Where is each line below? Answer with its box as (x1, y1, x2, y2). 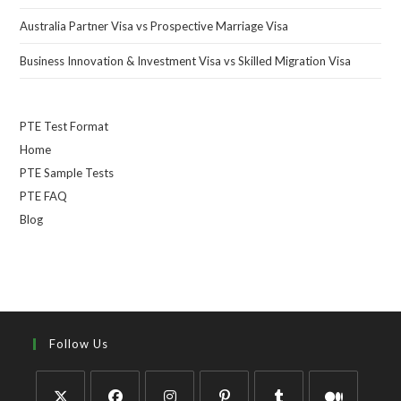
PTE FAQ (20, 189, 68, 203)
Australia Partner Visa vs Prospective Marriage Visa (20, 19, 289, 33)
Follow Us (49, 337, 109, 351)
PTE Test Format (20, 119, 109, 133)
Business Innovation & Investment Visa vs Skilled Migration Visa (20, 54, 352, 68)
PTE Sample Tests (20, 166, 115, 180)
